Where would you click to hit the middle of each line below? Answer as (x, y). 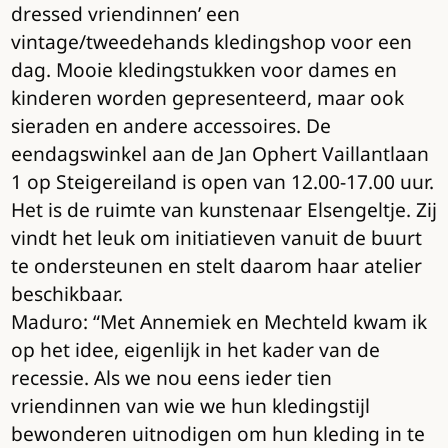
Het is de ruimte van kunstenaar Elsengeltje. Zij (223, 210)
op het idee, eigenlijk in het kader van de (195, 350)
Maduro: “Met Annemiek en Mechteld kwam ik (218, 322)
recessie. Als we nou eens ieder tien (171, 378)
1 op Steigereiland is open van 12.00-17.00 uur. (222, 182)
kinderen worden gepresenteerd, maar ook (207, 98)
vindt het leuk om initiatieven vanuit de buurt (216, 238)
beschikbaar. (66, 294)
